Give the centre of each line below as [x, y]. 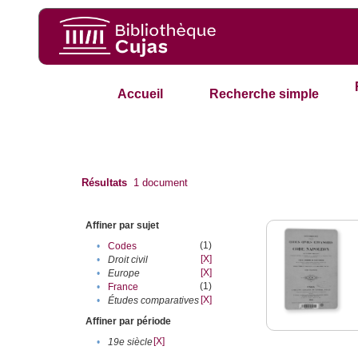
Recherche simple [265, 94]
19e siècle [131, 342]
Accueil [140, 94]
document [164, 183]
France [123, 287]
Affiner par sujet [123, 226]
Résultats [105, 183]
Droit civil [128, 260]
